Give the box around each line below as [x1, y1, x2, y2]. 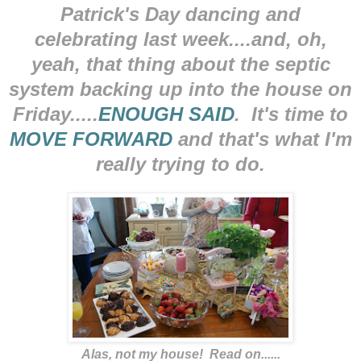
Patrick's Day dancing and [60, 2, 301, 25]
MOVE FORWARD [9, 127, 172, 150]
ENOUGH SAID [98, 102, 234, 125]
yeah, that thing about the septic [31, 52, 330, 75]
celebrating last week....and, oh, [34, 27, 327, 50]
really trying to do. [96, 152, 265, 175]
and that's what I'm [172, 127, 352, 150]
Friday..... [13, 102, 98, 125]
